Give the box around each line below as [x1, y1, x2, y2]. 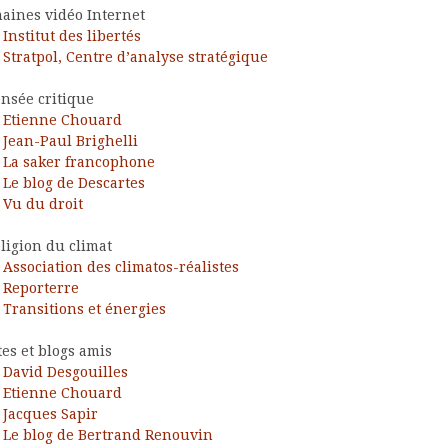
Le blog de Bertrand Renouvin [3, 426, 213, 443]
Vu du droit [3, 195, 83, 212]
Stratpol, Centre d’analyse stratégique [3, 48, 268, 65]
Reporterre [3, 279, 79, 296]
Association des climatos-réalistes [3, 258, 239, 275]
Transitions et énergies [3, 300, 166, 317]
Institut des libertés [3, 27, 141, 44]
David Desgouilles [3, 363, 128, 380]
